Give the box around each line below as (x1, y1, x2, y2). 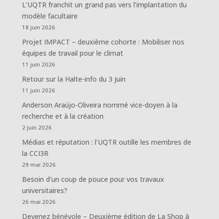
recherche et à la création (22, 111, 104, 121)
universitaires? (22, 186, 67, 195)
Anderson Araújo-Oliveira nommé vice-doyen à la (22, 100, 177, 109)
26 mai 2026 (22, 198, 56, 205)
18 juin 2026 (22, 23, 55, 31)
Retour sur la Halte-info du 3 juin (22, 74, 126, 84)
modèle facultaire (22, 11, 78, 21)
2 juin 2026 (22, 124, 52, 131)
